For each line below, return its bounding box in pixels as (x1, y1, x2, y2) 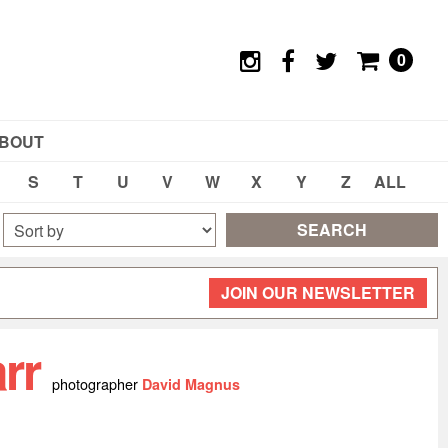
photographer (51, 373, 142, 394)
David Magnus (141, 374, 240, 394)
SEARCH (296, 218, 367, 241)
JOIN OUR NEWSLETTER (221, 281, 415, 304)
